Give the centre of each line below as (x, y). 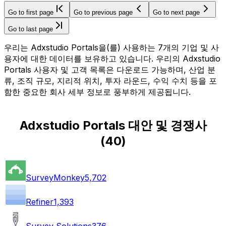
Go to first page (31, 12)
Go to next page (176, 12)
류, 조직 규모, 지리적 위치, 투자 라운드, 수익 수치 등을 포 (110, 80)
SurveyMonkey (55, 177)
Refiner (40, 202)
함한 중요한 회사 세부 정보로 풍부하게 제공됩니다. (97, 92)
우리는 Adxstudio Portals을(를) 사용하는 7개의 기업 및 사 (111, 47)
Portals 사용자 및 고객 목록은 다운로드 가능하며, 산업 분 (110, 69)
